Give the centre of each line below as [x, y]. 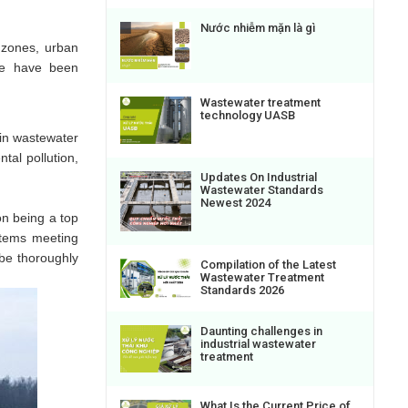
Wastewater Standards [262, 190]
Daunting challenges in [261, 331]
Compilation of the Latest [268, 264]
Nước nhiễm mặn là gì [258, 28]
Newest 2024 [235, 203]
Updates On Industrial [259, 178]
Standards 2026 [242, 290]
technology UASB [248, 116]
